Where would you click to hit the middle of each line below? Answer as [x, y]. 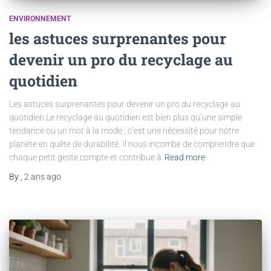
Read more [185, 157]
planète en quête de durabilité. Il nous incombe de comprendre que [132, 144]
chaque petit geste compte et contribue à [85, 157]
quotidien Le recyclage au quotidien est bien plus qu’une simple [126, 117]
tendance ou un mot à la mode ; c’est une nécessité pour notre [124, 130]
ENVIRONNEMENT [40, 18]
